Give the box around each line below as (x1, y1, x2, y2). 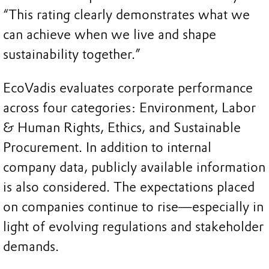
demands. (3, 238, 59, 255)
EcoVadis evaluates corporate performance (3, 79, 253, 96)
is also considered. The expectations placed (3, 178, 255, 195)
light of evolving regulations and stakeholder (3, 218, 264, 235)
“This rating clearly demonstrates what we (3, 7, 250, 23)
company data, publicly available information (3, 159, 265, 175)
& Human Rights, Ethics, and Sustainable (3, 119, 241, 136)
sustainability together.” (3, 46, 141, 63)
